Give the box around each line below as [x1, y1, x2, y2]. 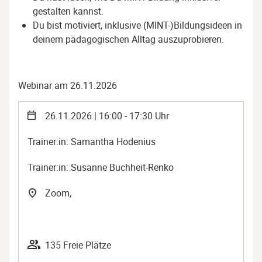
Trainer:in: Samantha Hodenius [27, 135, 156, 148]
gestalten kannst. [33, 4, 104, 18]
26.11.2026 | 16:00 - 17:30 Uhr [45, 109, 169, 122]
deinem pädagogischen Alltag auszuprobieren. [33, 32, 224, 46]
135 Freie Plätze [45, 238, 111, 251]
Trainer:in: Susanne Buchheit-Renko [27, 160, 174, 174]
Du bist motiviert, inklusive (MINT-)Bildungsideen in [33, 18, 242, 32]
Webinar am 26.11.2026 [18, 78, 117, 92]
